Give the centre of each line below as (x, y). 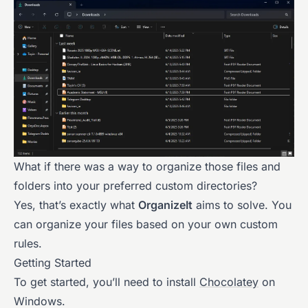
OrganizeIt (165, 205)
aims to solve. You (242, 205)
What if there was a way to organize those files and (147, 166)
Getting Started (53, 262)
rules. (28, 243)
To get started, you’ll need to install (107, 282)
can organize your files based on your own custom (146, 224)
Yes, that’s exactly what (76, 205)
